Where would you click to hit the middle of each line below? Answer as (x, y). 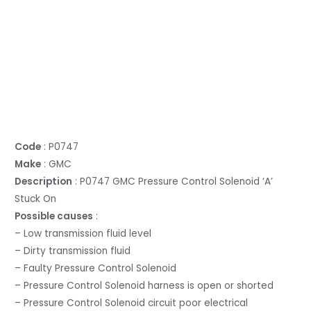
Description (44, 182)
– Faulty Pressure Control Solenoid (96, 269)
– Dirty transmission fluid (73, 251)
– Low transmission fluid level (83, 234)
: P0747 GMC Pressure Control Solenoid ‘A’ (173, 182)
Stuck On (36, 199)
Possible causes (54, 217)
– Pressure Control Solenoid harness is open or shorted (144, 286)
